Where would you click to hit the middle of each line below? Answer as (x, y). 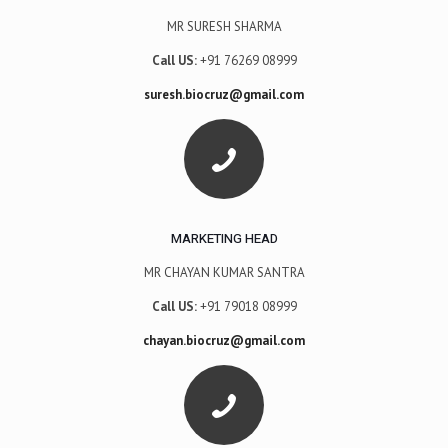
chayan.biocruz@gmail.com (224, 340)
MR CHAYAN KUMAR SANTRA (224, 272)
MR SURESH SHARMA (224, 26)
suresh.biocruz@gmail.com (224, 94)
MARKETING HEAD (224, 238)
